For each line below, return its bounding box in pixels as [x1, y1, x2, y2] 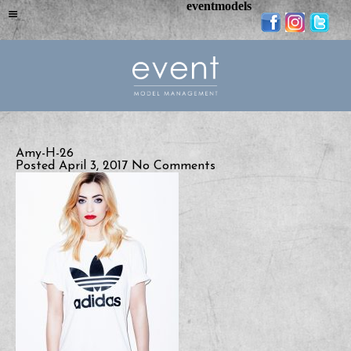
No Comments [132, 160, 215, 172]
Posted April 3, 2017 [16, 160, 132, 172]
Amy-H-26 [16, 147, 74, 160]
